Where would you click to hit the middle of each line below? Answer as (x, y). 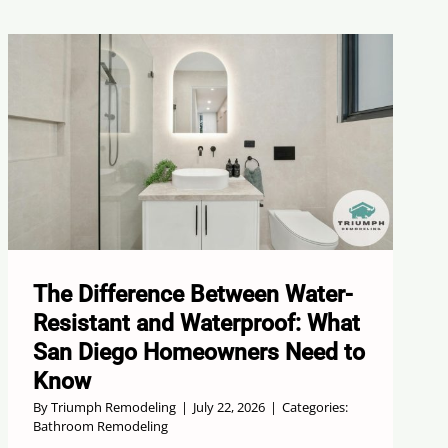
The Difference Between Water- (193, 295)
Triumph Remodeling (114, 407)
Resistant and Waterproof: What (197, 324)
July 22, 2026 (229, 407)
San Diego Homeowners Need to (199, 353)
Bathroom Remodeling (101, 426)
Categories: (315, 407)
